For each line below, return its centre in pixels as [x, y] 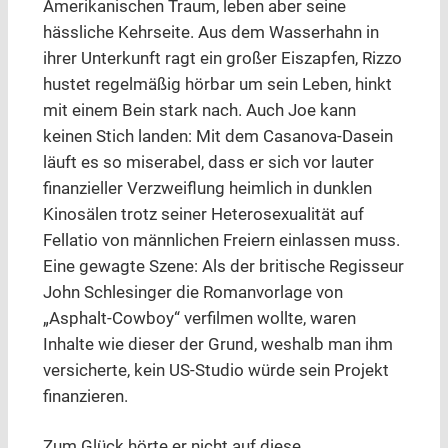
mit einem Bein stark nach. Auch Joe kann [199, 111]
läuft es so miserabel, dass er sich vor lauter [208, 163]
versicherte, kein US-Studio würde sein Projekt [215, 371]
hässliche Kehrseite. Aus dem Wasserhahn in [210, 33]
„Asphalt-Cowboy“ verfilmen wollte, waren [199, 319]
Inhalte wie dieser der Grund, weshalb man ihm [217, 345]
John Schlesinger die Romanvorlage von [192, 293]
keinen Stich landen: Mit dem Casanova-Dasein [217, 137]
